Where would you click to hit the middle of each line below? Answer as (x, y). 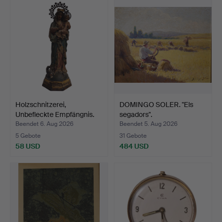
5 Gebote (28, 136)
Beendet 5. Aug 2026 (148, 124)
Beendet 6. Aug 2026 (44, 124)
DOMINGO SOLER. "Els (156, 104)
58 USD (28, 146)
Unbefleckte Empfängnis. (55, 114)
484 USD (134, 146)
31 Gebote (133, 136)
